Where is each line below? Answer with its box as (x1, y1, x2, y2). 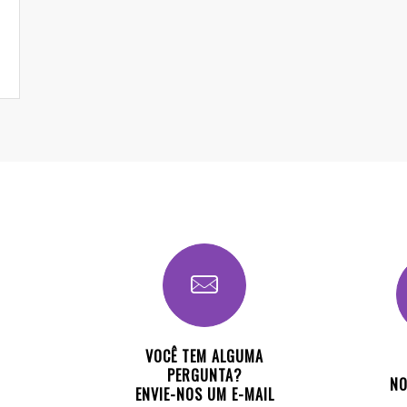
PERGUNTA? (167, 364, 242, 386)
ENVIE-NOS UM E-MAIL (134, 383, 274, 405)
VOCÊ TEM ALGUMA (145, 345, 263, 367)
